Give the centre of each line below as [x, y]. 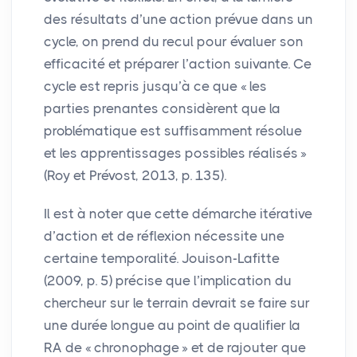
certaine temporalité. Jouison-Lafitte [162, 259]
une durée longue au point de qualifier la [172, 326]
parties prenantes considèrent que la [162, 109]
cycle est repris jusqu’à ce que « [145, 86]
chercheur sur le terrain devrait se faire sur [177, 303]
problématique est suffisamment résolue [173, 131]
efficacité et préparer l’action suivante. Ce [178, 64]
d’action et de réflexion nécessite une [164, 236]
